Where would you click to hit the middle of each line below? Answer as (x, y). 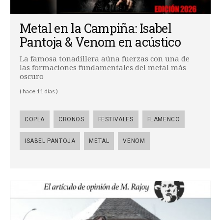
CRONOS (71, 120)
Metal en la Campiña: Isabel (96, 28)
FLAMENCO (164, 120)
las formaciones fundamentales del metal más (103, 68)
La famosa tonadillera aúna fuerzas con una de (105, 59)
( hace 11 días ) (39, 91)
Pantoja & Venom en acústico (100, 42)
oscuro (32, 76)
